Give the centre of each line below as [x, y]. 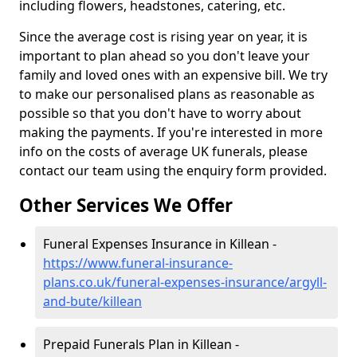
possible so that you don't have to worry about [160, 113]
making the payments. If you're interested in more [171, 132]
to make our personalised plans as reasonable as [167, 94]
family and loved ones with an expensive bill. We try [173, 75]
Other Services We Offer [126, 205]
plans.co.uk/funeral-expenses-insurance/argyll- [185, 282]
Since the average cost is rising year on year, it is [163, 37]
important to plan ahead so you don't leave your [165, 56]
